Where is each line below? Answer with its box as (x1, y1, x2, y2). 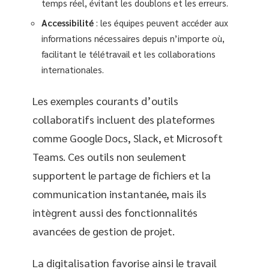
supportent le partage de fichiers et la (32, 168, 211, 182)
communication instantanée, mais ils (32, 186, 207, 201)
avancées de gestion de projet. (32, 223, 175, 238)
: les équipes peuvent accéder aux (94, 17, 228, 28)
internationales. (41, 64, 104, 75)
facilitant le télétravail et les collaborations (41, 48, 216, 59)
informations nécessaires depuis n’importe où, (41, 32, 225, 44)
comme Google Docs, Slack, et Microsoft (32, 130, 223, 145)
